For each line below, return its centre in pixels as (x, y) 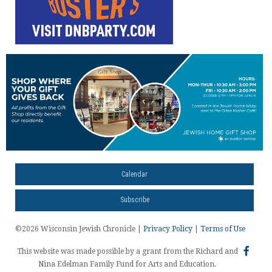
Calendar (134, 174)
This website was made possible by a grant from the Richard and (127, 252)
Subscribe (134, 200)
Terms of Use (223, 229)
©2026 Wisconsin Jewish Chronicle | (79, 229)
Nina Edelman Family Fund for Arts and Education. (127, 264)
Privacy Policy (168, 229)
